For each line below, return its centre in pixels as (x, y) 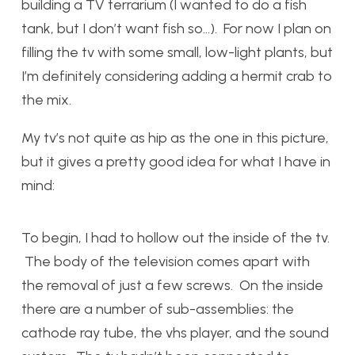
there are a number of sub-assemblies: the (158, 309)
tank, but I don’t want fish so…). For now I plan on (176, 29)
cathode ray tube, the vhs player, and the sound (175, 333)
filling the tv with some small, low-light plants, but (177, 52)
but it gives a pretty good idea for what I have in (176, 162)
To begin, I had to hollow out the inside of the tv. (176, 238)
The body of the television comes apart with (166, 261)
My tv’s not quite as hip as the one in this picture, (175, 138)
